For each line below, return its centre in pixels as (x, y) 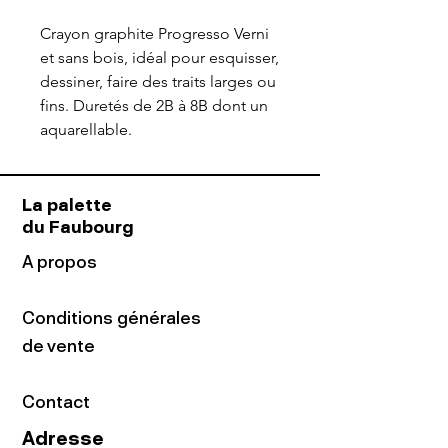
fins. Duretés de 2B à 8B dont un (154, 105)
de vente (58, 346)
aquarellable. (86, 129)
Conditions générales (111, 318)
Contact (56, 402)
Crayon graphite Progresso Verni (154, 33)
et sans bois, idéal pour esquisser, (159, 57)
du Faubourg (78, 227)
